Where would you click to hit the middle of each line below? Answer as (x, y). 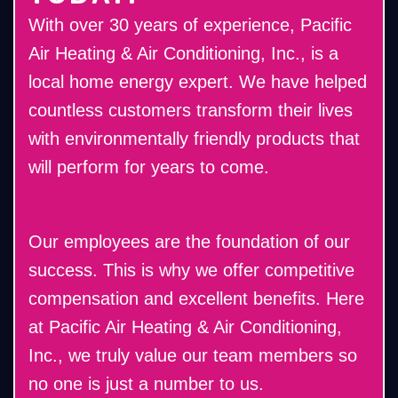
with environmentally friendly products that (194, 139)
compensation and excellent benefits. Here (196, 299)
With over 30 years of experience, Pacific (190, 25)
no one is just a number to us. (146, 384)
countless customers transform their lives (191, 111)
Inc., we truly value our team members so (193, 356)
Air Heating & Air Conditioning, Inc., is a (183, 54)
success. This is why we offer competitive (191, 271)
